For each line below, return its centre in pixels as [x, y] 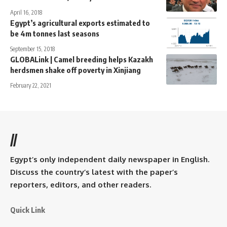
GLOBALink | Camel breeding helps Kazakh [82, 59]
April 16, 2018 [26, 12]
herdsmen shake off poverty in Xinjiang [75, 70]
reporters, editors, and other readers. [81, 184]
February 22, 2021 [31, 85]
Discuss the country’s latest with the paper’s [94, 172]
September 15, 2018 [32, 49]
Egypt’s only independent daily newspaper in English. [110, 159]
